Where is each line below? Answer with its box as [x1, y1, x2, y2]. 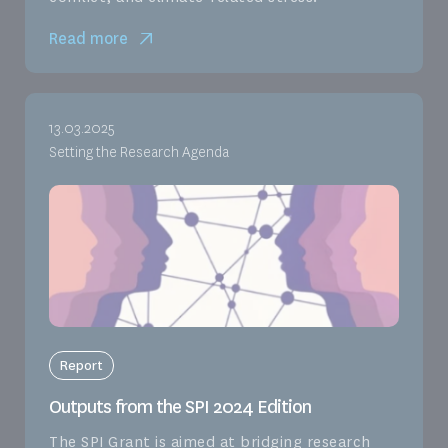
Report [60, 357, 103, 375]
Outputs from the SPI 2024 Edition [49, 395, 311, 420]
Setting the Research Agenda [49, 143, 229, 163]
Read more [49, 28, 128, 50]
